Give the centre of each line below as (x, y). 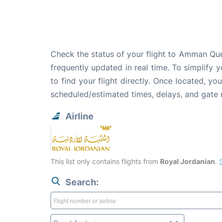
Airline (80, 116)
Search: (82, 182)
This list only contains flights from (105, 162)
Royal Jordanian (188, 162)
